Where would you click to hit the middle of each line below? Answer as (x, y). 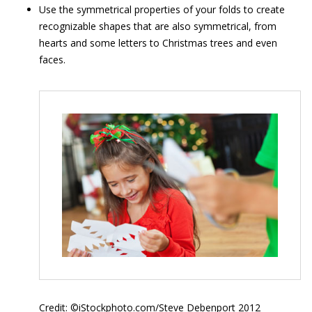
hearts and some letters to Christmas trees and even (158, 43)
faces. (52, 60)
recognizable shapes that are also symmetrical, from (158, 26)
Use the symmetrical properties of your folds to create (162, 9)
